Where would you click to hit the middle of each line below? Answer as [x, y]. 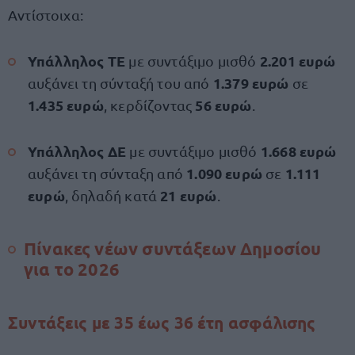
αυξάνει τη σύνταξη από [107, 173]
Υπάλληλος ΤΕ [77, 61]
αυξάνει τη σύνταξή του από [120, 83]
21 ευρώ [189, 195]
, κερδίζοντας [149, 105]
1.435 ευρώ [66, 105]
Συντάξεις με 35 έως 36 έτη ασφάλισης [162, 322]
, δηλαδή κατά [113, 195]
